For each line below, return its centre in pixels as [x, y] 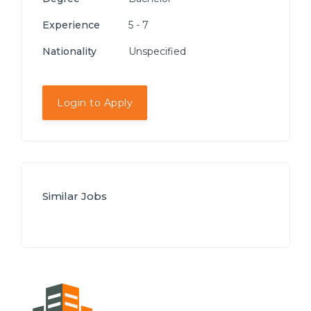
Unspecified [156, 51]
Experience [71, 25]
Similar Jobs [75, 196]
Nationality [69, 51]
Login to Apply [95, 103]
